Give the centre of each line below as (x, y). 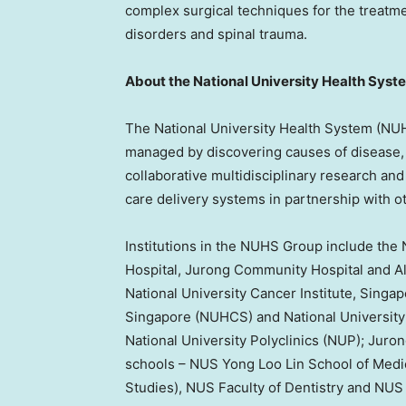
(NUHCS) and (237, 317)
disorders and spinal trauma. (216, 34)
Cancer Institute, (303, 294)
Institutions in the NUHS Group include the (263, 246)
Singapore (158, 317)
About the (159, 82)
